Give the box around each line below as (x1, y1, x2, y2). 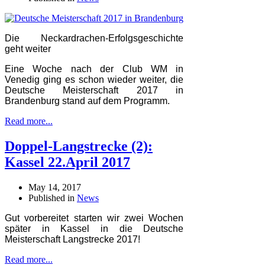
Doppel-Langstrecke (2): (5, 138, 153, 154)
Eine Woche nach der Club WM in (5, 64, 184, 75)
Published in (28, 192, 75, 203)
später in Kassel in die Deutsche (5, 223, 184, 234)
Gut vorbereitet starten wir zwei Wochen (5, 212, 184, 223)
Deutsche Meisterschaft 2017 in (5, 85, 184, 96)
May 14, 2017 (28, 182, 81, 192)
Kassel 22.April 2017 (5, 154, 130, 170)
